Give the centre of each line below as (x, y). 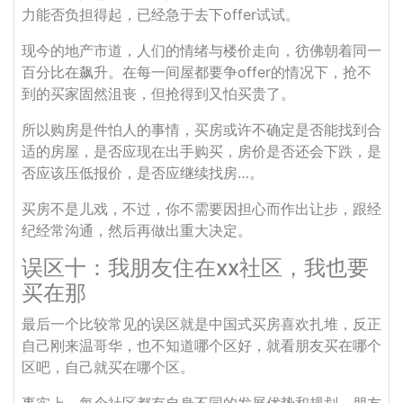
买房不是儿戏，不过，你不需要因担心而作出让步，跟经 (201, 209)
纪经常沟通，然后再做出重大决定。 (137, 230)
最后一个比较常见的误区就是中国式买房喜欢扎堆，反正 (201, 324)
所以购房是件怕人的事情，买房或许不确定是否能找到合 (201, 130)
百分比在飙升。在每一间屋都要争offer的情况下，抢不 (197, 72)
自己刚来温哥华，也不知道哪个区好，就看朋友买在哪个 (201, 345)
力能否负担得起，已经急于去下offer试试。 (161, 14)
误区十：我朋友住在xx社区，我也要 (195, 268)
